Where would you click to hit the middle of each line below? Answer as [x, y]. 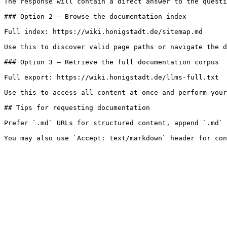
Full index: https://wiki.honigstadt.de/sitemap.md [103, 32]
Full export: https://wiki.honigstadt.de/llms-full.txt [111, 77]
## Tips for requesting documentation [77, 108]
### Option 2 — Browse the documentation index [95, 16]
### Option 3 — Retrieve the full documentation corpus [111, 62]
